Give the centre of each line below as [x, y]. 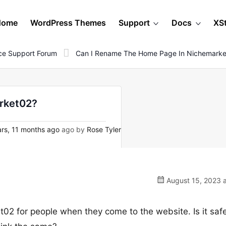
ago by [73, 129]
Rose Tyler [104, 129]
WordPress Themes [68, 23]
